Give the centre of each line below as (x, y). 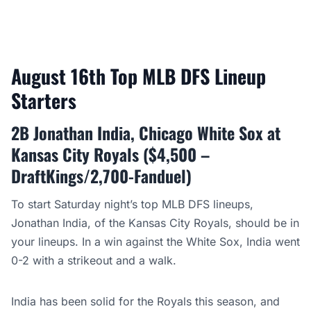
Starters (46, 100)
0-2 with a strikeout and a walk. (95, 260)
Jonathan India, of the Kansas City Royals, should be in (155, 223)
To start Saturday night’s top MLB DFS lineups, (132, 204)
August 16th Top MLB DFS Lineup (138, 76)
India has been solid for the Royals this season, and (145, 301)
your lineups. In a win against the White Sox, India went (155, 242)
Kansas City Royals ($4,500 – (110, 154)
